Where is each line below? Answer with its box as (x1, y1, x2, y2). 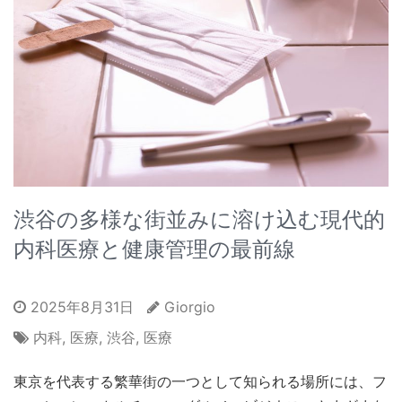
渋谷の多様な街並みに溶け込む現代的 (13, 206, 385, 232)
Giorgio (164, 298, 215, 316)
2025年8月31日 (26, 298, 134, 316)
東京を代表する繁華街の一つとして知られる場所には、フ (13, 372, 387, 390)
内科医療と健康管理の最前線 (13, 236, 295, 262)
